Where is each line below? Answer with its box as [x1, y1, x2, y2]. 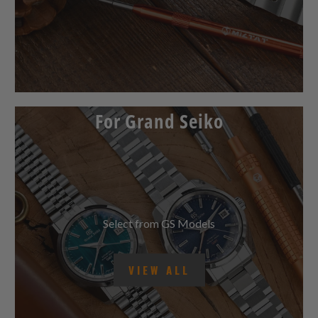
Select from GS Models [103, 228, 215, 242]
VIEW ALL [128, 273, 190, 290]
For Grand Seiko [94, 119, 224, 146]
